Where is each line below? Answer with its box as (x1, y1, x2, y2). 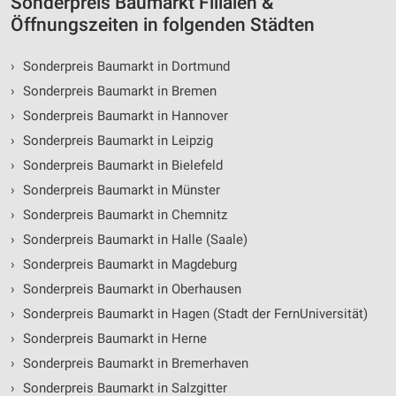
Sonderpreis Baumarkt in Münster (19, 182, 220, 199)
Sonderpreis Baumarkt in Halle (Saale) (19, 232, 247, 248)
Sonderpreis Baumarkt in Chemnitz (19, 207, 227, 224)
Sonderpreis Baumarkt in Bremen (19, 83, 217, 100)
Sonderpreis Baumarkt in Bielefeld (19, 157, 223, 174)
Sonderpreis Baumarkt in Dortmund (19, 58, 230, 75)
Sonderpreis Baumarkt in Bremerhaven (19, 355, 248, 372)
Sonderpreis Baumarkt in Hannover (19, 108, 228, 125)
